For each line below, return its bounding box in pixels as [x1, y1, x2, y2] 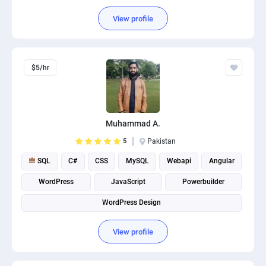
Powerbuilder [182, 178, 225, 186]
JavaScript [110, 178, 145, 186]
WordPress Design [102, 198, 161, 207]
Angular [208, 157, 235, 165]
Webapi [166, 157, 191, 165]
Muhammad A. [106, 119, 160, 128]
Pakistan [147, 137, 176, 145]
